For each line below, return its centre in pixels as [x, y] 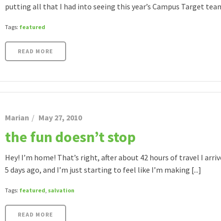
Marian [17, 117]
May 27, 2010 [60, 117]
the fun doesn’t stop [70, 137]
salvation [61, 190]
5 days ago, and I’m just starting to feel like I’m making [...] [103, 170]
